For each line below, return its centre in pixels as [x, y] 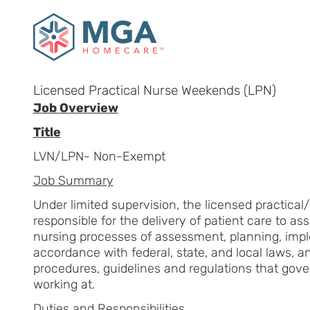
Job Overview [75, 108]
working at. [65, 284]
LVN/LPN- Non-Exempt [99, 156]
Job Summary [73, 180]
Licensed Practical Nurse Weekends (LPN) [154, 90]
